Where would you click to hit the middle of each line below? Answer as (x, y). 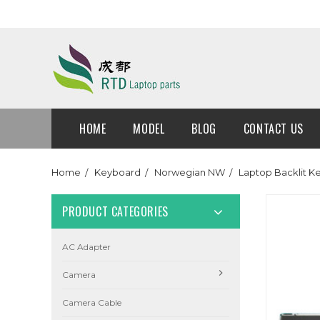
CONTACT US (273, 129)
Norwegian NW (190, 172)
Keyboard (117, 172)
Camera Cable (92, 302)
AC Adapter (86, 247)
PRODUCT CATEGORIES (115, 211)
